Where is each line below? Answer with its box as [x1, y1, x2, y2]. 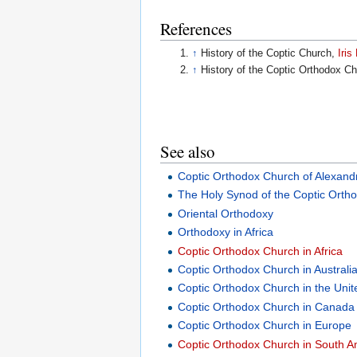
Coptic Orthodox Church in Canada [178, 300, 355, 313]
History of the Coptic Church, [201, 47, 339, 59]
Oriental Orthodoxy [178, 206, 274, 220]
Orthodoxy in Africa [178, 226, 274, 239]
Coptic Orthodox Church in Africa [178, 244, 343, 257]
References [160, 18, 232, 41]
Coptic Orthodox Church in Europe [178, 319, 352, 332]
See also [160, 139, 215, 163]
